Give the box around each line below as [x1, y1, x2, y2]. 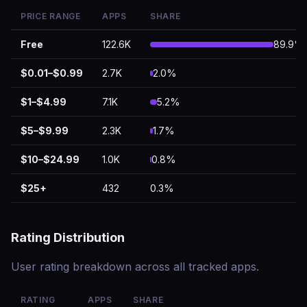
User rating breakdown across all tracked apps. [11, 260, 259, 273]
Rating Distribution [11, 230, 125, 245]
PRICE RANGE [21, 11, 81, 21]
